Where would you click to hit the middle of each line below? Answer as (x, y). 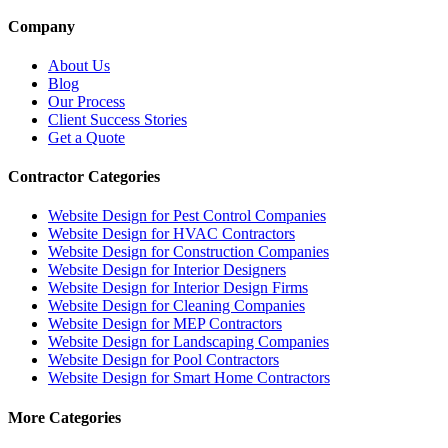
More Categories (64, 417)
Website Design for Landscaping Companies (188, 342)
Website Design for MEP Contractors (165, 324)
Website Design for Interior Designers (167, 270)
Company (41, 26)
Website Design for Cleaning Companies (176, 306)
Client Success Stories (117, 119)
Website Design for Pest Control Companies (187, 216)
